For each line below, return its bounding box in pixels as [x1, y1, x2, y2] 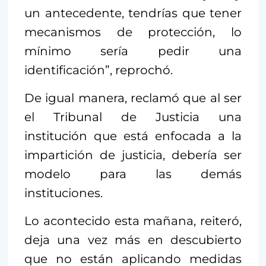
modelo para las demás [24, 166, 242, 181]
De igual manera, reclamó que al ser [24, 90, 242, 105]
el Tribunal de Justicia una [24, 109, 242, 124]
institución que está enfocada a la [24, 128, 242, 143]
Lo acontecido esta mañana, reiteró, [24, 213, 242, 228]
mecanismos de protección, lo [24, 24, 242, 39]
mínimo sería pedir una [24, 43, 242, 58]
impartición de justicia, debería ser [24, 147, 242, 162]
